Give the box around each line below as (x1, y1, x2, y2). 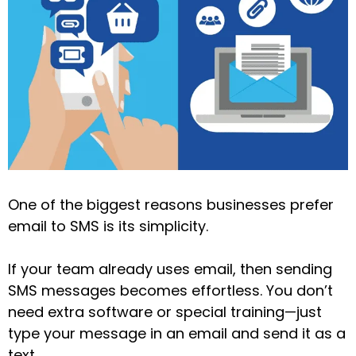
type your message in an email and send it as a (8, 323, 346, 343)
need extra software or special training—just (8, 301, 322, 322)
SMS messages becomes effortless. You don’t (8, 280, 333, 300)
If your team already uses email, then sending (8, 258, 332, 279)
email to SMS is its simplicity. (8, 215, 208, 236)
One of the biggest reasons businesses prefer (8, 194, 334, 215)
